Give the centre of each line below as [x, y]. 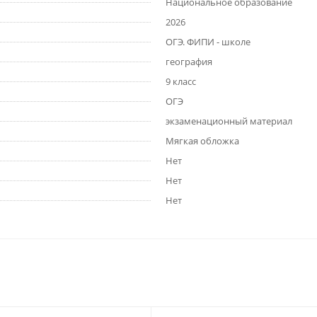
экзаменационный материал [229, 121]
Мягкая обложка [202, 141]
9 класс [181, 82]
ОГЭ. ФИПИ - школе [208, 42]
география [189, 62]
